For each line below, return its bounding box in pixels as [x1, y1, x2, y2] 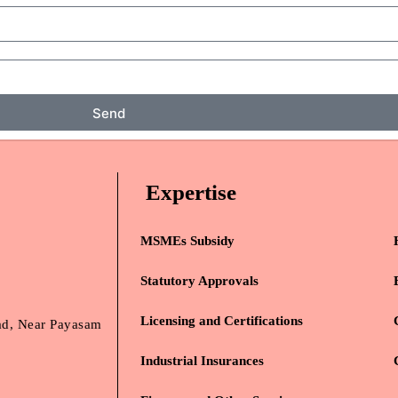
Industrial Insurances [140, 354, 264, 369]
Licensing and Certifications [140, 314, 303, 329]
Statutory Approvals [140, 274, 259, 289]
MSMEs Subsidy [140, 234, 235, 249]
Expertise [146, 180, 237, 205]
